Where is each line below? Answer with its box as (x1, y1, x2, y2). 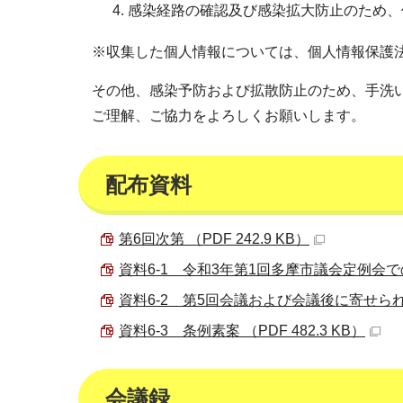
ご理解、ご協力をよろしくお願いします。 (92, 108, 365, 123)
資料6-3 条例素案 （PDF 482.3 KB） (119, 323, 365, 338)
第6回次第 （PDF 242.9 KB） (119, 231, 309, 246)
